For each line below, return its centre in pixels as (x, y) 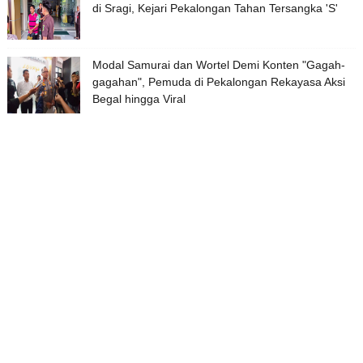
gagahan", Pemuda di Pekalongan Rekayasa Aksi (218, 82)
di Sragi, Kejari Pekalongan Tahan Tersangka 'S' (215, 9)
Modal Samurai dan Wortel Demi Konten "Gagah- (218, 65)
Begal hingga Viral (139, 99)
